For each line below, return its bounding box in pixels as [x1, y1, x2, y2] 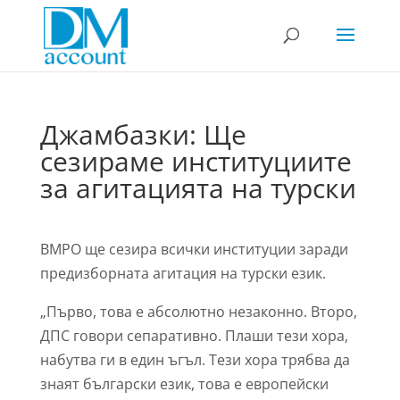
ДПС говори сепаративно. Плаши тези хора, [39, 326, 348, 346]
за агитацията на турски [39, 170, 356, 206]
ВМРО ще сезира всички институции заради [39, 239, 348, 259]
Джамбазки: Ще [39, 116, 246, 153]
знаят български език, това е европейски [39, 374, 329, 394]
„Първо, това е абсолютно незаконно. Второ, [39, 302, 357, 321]
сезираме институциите [39, 143, 352, 179]
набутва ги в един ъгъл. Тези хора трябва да [39, 350, 350, 370]
